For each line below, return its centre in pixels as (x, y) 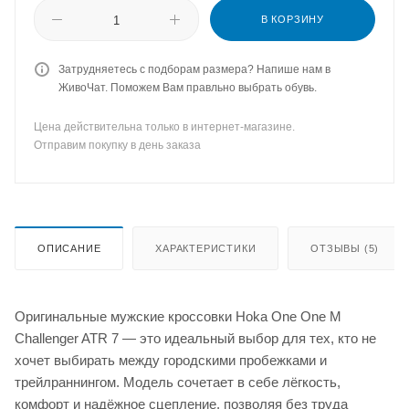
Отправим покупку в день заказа (117, 145)
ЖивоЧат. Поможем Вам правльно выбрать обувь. (188, 88)
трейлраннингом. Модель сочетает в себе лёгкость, (178, 382)
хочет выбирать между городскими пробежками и (171, 360)
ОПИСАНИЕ (69, 248)
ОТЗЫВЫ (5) (345, 248)
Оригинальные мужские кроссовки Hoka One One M (178, 316)
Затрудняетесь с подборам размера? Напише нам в (194, 69)
